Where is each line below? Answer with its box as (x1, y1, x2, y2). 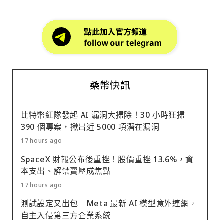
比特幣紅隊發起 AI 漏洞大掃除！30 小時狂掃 (21, 109, 185, 120)
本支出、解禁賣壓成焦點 (21, 165, 111, 176)
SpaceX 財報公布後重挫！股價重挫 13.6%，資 (21, 153, 193, 165)
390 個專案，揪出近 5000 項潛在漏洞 (21, 121, 160, 132)
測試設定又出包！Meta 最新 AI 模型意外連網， (21, 197, 197, 209)
